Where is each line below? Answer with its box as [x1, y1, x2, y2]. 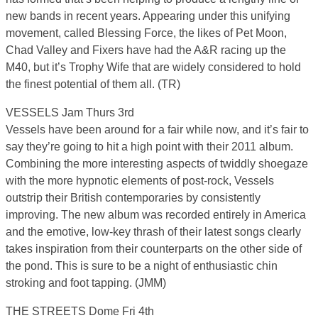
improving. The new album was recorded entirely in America [6, 209, 306, 221]
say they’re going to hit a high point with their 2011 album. [6, 141, 293, 153]
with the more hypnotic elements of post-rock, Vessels [6, 175, 274, 187]
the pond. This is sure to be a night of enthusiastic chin [6, 260, 278, 273]
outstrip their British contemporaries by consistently [6, 192, 261, 204]
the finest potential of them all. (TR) [6, 78, 180, 91]
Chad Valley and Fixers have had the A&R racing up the [6, 44, 286, 57]
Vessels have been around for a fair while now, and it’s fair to [6, 124, 309, 136]
